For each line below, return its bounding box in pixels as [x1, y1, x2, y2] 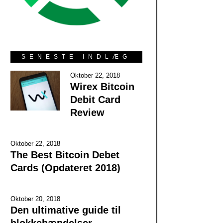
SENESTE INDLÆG [21, 53, 131, 60]
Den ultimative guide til [10, 204, 121, 216]
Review [70, 107, 105, 118]
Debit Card [70, 94, 120, 105]
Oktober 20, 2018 [10, 195, 60, 203]
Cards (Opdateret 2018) [10, 162, 120, 173]
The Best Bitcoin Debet [10, 149, 119, 160]
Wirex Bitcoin [70, 81, 134, 92]
